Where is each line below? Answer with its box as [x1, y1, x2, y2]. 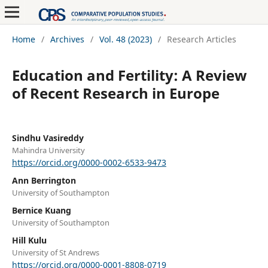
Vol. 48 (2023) [99, 33, 152, 45]
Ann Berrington [11, 175, 76, 187]
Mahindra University [11, 144, 85, 156]
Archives [50, 33, 84, 45]
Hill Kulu [11, 234, 47, 246]
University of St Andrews [11, 247, 99, 258]
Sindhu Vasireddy [11, 132, 84, 144]
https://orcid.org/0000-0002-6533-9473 [11, 157, 166, 169]
